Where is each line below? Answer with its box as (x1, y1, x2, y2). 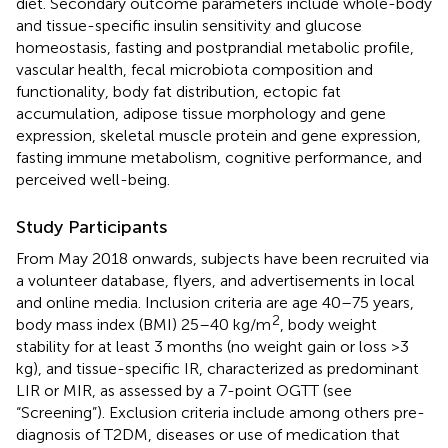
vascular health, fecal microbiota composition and (16, 59, 373, 79)
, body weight (280, 314, 377, 334)
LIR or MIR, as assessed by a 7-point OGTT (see (16, 380, 352, 400)
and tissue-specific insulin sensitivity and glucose (16, 15, 362, 35)
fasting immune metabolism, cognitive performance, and (16, 147, 422, 167)
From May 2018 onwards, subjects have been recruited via (16, 248, 429, 268)
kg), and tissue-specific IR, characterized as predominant (16, 358, 419, 378)
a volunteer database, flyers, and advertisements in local (16, 270, 415, 290)
